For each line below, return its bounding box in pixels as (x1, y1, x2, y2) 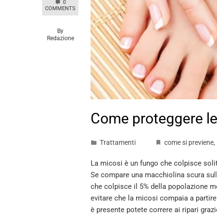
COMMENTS (45, 5, 76, 12)
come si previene (164, 138, 214, 146)
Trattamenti (100, 138, 136, 146)
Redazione (46, 35, 74, 42)
